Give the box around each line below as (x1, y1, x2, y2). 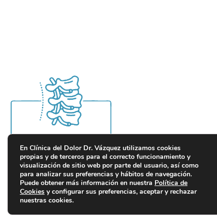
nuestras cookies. (20, 196, 74, 205)
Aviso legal (160, 193, 200, 203)
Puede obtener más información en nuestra (20, 178, 155, 187)
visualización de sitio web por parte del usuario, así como (20, 161, 199, 170)
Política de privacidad (11, 193, 91, 203)
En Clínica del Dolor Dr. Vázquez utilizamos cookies (20, 143, 181, 153)
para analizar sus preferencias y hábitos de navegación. (20, 170, 192, 179)
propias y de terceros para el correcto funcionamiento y (20, 152, 190, 161)
